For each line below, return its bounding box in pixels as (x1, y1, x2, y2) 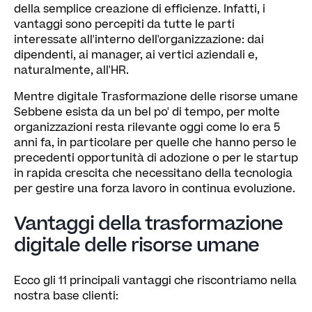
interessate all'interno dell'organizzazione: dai (14, 31, 264, 47)
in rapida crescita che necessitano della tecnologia (14, 165, 292, 181)
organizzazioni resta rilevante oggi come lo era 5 (14, 119, 280, 135)
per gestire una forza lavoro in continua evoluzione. (14, 180, 295, 196)
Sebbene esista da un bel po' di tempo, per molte (14, 104, 280, 120)
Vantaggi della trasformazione (14, 210, 283, 237)
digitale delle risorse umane (14, 231, 259, 259)
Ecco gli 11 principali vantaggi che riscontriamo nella (14, 272, 297, 288)
